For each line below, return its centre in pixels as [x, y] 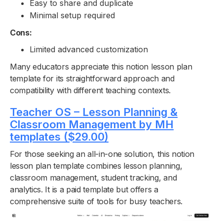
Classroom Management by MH [92, 125]
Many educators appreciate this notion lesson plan [101, 67]
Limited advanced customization [89, 50]
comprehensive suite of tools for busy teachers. [96, 202]
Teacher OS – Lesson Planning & [94, 112]
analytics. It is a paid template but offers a [84, 190]
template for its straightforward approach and [92, 79]
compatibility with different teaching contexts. [90, 91]
